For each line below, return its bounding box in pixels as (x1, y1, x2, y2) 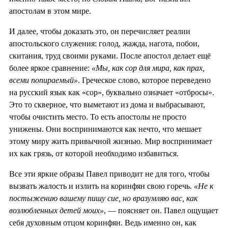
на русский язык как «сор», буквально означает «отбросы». (9, 88, 214, 97)
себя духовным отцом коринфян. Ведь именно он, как (9, 218, 196, 227)
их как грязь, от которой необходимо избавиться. (9, 149, 179, 158)
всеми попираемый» (9, 75, 78, 84)
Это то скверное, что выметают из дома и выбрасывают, (9, 100, 205, 109)
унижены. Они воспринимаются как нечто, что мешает (9, 124, 202, 133)
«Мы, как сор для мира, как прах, (92, 63, 205, 72)
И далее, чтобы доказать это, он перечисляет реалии (9, 26, 190, 36)
